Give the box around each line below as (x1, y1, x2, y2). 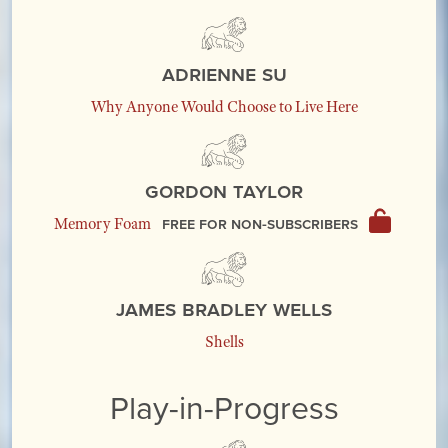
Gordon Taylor (145, 174, 303, 207)
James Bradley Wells (116, 291, 332, 324)
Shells (204, 331, 244, 351)
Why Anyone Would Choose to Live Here (90, 97, 358, 117)
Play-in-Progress (109, 383, 339, 429)
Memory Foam (54, 214, 151, 234)
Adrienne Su (161, 57, 287, 90)
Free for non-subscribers (162, 212, 362, 236)
